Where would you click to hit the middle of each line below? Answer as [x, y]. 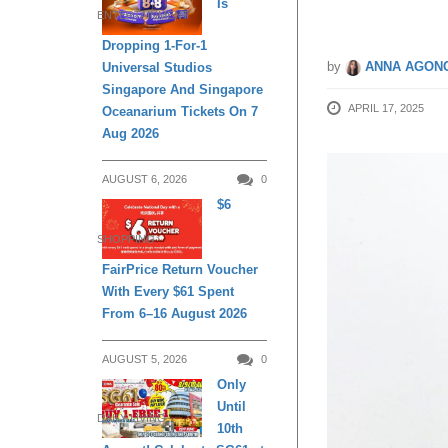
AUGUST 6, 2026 [144, 179]
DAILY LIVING [131, 418]
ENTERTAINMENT [143, 15]
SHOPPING [126, 238]
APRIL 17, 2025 [386, 108]
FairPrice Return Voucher [180, 269]
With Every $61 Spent [168, 291]
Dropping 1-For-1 [154, 46]
